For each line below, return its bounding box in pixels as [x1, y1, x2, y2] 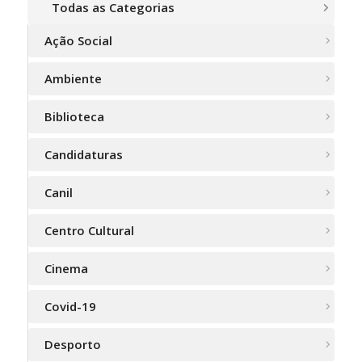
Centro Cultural [44, 222, 134, 239]
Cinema [44, 260, 88, 277]
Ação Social [44, 32, 112, 49]
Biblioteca [44, 108, 104, 125]
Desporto [44, 336, 101, 353]
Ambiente [44, 70, 102, 87]
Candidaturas [44, 146, 123, 163]
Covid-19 [44, 298, 96, 315]
